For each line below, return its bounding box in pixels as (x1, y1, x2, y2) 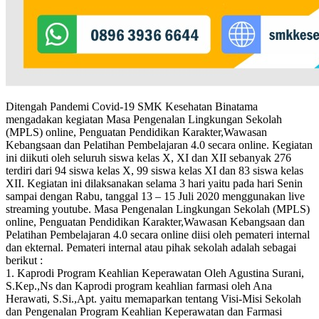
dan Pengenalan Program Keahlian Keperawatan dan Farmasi (6, 305, 282, 318)
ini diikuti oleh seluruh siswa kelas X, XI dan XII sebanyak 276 (6, 151, 291, 164)
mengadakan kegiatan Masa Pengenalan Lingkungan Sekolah (6, 113, 282, 125)
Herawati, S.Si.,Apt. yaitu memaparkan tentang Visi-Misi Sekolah (6, 292, 301, 305)
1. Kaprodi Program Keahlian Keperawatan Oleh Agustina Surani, (6, 266, 304, 279)
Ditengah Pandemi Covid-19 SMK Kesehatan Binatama (6, 100, 258, 113)
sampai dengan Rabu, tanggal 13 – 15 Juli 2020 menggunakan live (6, 189, 305, 202)
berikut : (6, 253, 43, 266)
